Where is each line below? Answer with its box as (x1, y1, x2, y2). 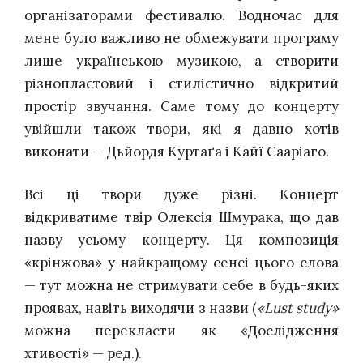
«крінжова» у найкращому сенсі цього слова (24, 254, 339, 272)
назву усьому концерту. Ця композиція (24, 231, 339, 250)
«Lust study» (256, 299, 340, 318)
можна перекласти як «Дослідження (24, 322, 339, 340)
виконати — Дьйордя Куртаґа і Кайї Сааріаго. (24, 142, 329, 160)
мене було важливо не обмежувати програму (24, 28, 339, 47)
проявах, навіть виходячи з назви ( (24, 299, 257, 318)
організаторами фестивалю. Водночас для (24, 6, 339, 24)
